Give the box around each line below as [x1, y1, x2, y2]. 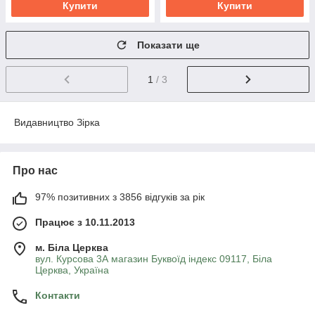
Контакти [35, 289, 80, 301]
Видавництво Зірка [14, 116, 100, 128]
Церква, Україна [35, 264, 109, 276]
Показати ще [137, 39, 200, 51]
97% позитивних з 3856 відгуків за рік [35, 191, 205, 202]
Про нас [13, 164, 58, 176]
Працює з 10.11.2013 [35, 216, 135, 228]
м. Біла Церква [35, 241, 108, 253]
